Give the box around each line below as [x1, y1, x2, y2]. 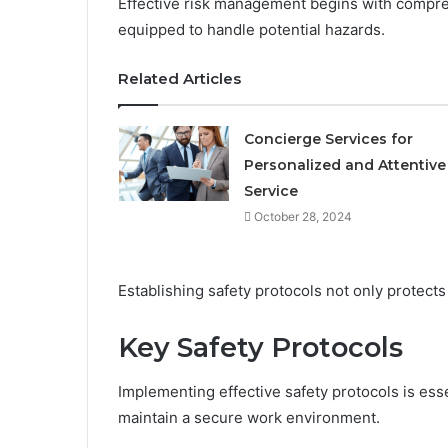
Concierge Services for [243, 129, 413, 148]
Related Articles [118, 68, 241, 88]
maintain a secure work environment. [118, 408, 380, 428]
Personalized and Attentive [243, 155, 446, 174]
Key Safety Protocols [118, 330, 403, 364]
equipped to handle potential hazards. [118, 19, 385, 39]
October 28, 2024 [253, 208, 352, 224]
